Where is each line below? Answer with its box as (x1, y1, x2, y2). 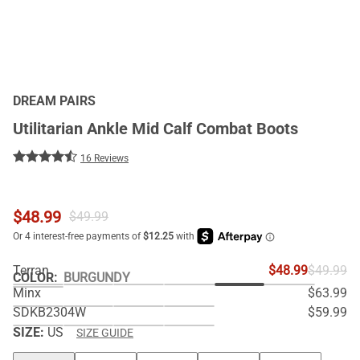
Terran (13, 263, 49, 278)
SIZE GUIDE (76, 326, 133, 339)
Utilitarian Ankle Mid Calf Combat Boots (13, 119, 298, 138)
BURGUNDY (63, 270, 130, 285)
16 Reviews (80, 153, 129, 164)
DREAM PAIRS (13, 93, 96, 108)
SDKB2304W (13, 305, 86, 320)
